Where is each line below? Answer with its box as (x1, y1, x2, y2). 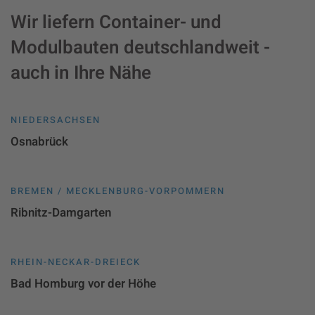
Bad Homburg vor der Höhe (11, 274, 156, 292)
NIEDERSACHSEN (11, 112, 101, 127)
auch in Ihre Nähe (11, 59, 151, 86)
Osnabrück (11, 132, 68, 150)
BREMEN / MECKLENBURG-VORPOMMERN (11, 184, 225, 198)
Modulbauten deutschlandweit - (11, 34, 270, 61)
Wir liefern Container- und (11, 8, 221, 36)
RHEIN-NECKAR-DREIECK (11, 255, 141, 269)
